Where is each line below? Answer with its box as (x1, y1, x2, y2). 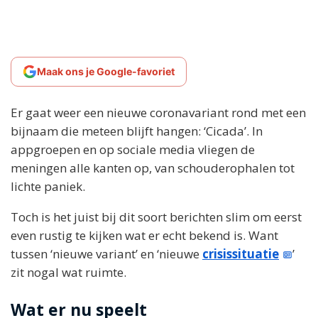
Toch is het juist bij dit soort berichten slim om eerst (11, 209, 302, 225)
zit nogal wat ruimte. (11, 264, 126, 280)
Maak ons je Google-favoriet (37, 65, 175, 77)
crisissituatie (202, 246, 279, 262)
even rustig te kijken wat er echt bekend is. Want (11, 227, 278, 243)
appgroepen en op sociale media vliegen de (11, 141, 255, 158)
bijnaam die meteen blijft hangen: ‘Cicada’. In (11, 123, 263, 139)
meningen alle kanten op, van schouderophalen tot (11, 160, 295, 176)
